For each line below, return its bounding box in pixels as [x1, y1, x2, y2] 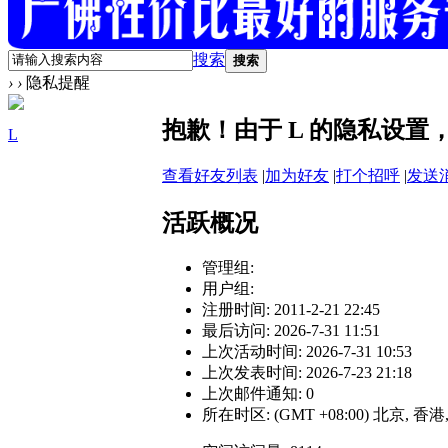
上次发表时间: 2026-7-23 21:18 [202, 364, 412, 382]
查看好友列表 [162, 166, 258, 184]
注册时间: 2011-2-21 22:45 [202, 301, 380, 319]
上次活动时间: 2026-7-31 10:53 [202, 343, 412, 361]
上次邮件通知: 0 [202, 385, 314, 403]
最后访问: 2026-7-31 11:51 [202, 322, 380, 340]
